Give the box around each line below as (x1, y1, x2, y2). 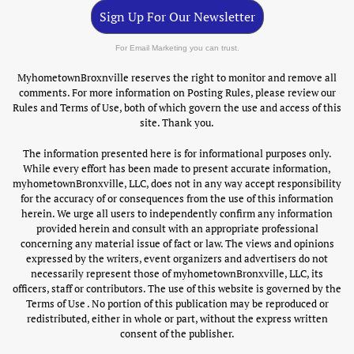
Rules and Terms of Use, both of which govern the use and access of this (13, 100, 341, 115)
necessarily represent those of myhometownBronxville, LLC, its (31, 266, 323, 281)
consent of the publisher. (119, 326, 235, 341)
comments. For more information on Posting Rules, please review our (18, 85, 336, 100)
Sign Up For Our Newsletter (99, 8, 255, 26)
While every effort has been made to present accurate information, (23, 161, 331, 176)
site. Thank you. (140, 115, 214, 130)
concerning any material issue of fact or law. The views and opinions (20, 236, 334, 251)
